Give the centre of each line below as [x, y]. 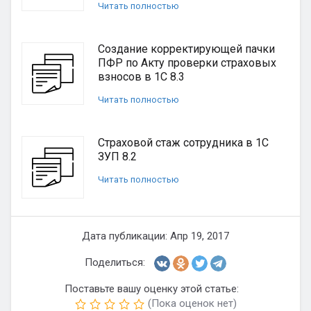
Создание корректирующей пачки [186, 49]
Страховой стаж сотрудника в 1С [183, 143]
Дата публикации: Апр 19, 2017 [155, 236]
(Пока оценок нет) [192, 303]
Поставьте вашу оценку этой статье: [151, 289]
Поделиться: [115, 262]
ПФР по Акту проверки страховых [187, 63]
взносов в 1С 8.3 [141, 77]
